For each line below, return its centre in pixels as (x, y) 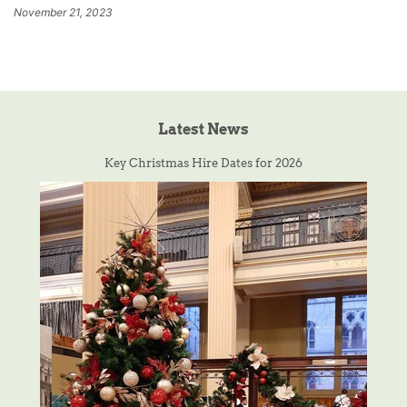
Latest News (203, 129)
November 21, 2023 (63, 12)
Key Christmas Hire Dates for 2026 (203, 163)
